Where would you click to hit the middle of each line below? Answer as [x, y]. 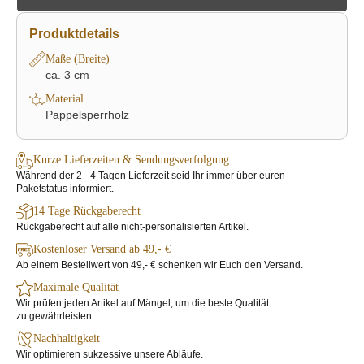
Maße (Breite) [78, 59]
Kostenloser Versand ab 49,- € [102, 249]
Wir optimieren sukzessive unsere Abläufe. [110, 355]
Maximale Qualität [76, 288]
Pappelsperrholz [87, 115]
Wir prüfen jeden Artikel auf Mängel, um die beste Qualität [143, 303]
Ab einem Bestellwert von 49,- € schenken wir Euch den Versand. [160, 265]
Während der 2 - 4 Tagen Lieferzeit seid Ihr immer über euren [151, 176]
